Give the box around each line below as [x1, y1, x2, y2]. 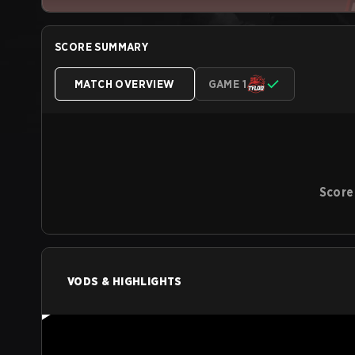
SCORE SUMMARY [55, 40, 149, 53]
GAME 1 [208, 78, 247, 90]
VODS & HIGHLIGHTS [67, 275, 182, 288]
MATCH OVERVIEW [74, 78, 175, 90]
